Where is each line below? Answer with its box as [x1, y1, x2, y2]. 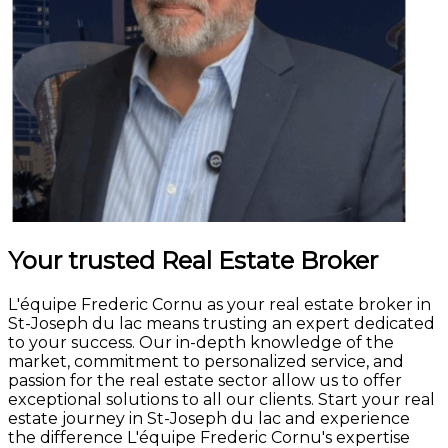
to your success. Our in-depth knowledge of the [8, 332, 394, 352]
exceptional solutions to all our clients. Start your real [8, 389, 435, 409]
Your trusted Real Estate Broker [8, 245, 378, 275]
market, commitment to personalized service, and [8, 351, 404, 371]
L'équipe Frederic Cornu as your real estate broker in [8, 294, 431, 314]
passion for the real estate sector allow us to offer [8, 370, 402, 390]
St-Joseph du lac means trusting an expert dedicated [8, 313, 435, 333]
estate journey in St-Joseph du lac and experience [8, 408, 410, 428]
